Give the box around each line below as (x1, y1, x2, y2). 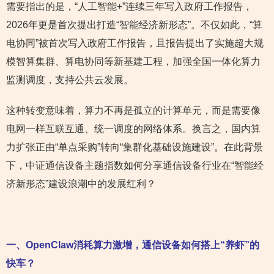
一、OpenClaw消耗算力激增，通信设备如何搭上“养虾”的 (6, 240, 259, 250)
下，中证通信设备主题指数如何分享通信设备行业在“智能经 (6, 160, 264, 171)
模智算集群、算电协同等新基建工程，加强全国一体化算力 (6, 56, 261, 67)
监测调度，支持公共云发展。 (6, 75, 133, 85)
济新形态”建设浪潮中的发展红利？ (6, 179, 156, 189)
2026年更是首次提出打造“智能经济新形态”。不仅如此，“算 (6, 20, 262, 30)
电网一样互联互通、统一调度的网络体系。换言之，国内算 (6, 124, 261, 134)
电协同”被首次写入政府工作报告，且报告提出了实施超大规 (6, 38, 264, 48)
